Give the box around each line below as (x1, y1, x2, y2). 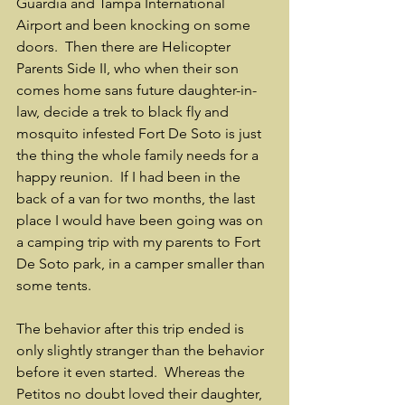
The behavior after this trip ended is (16, 320, 248, 337)
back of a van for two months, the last (16, 190, 259, 207)
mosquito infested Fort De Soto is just (16, 125, 265, 142)
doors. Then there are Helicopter (16, 38, 234, 55)
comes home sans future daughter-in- (16, 81, 257, 99)
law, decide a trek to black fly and (16, 103, 232, 120)
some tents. (16, 277, 91, 294)
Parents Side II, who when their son (16, 60, 242, 77)
